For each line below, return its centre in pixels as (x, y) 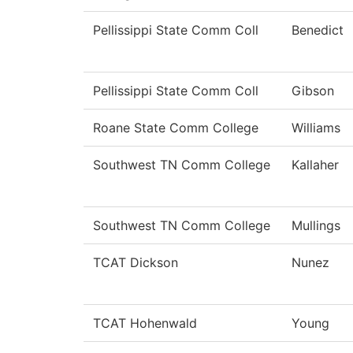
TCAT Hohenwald (145, 323)
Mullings (316, 226)
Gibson (313, 91)
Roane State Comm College (176, 128)
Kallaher (315, 165)
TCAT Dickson (136, 263)
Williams (316, 128)
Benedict (318, 30)
